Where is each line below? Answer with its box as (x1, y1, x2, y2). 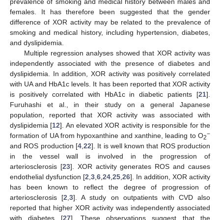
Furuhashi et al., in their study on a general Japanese (10, 100, 210, 109)
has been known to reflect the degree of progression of (10, 183, 210, 191)
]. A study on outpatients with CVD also (73, 193, 210, 201)
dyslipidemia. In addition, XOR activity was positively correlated (10, 69, 210, 78)
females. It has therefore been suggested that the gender (10, 7, 210, 16)
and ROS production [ (10, 141, 78, 150)
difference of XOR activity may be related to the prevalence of (10, 18, 210, 26)
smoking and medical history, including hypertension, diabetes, (10, 28, 210, 36)
